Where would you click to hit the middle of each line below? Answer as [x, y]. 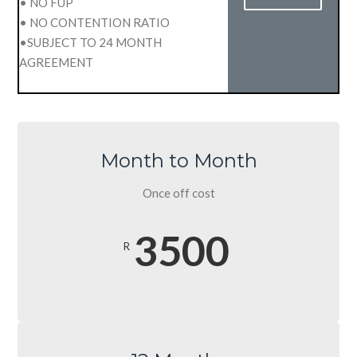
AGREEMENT [57, 62]
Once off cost [178, 192]
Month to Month [178, 160]
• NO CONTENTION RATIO [95, 22]
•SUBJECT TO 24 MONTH [91, 42]
